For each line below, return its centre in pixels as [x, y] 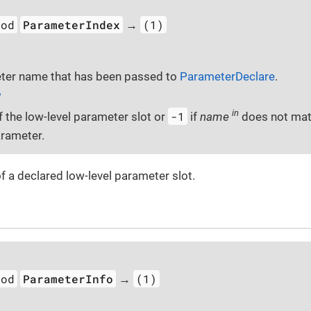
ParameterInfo [68, 278]
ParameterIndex [72, 25]
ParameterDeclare [227, 77]
